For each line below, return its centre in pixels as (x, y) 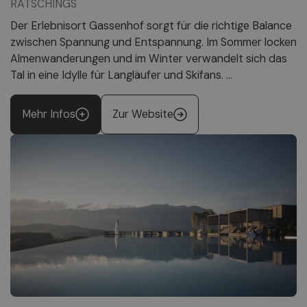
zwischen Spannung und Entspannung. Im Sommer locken (153, 42)
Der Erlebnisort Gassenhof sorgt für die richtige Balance (151, 25)
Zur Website (143, 114)
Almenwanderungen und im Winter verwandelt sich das (149, 58)
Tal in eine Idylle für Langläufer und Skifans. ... (121, 75)
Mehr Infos (49, 114)
